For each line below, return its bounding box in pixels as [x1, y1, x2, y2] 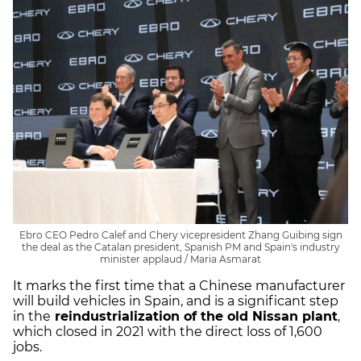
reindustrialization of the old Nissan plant [51, 308, 338, 324]
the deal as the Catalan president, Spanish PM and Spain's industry [21, 240, 340, 253]
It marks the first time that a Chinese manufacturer [13, 277, 345, 293]
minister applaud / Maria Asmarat [100, 252, 261, 265]
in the [13, 308, 51, 324]
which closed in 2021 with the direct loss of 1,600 [13, 323, 322, 339]
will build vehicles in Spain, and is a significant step [13, 293, 338, 309]
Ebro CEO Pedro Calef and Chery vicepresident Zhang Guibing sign [19, 228, 342, 241]
